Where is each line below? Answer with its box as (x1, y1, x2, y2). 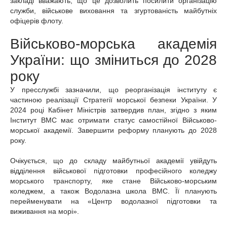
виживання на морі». (10, 207, 79, 216)
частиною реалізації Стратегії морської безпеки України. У (10, 96, 217, 104)
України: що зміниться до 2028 (10, 52, 217, 68)
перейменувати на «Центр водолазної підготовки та (10, 197, 217, 206)
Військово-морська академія (10, 36, 217, 52)
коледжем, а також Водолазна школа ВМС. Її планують (10, 187, 217, 196)
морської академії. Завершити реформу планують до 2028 (10, 126, 217, 135)
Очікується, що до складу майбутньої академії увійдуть (10, 157, 217, 165)
